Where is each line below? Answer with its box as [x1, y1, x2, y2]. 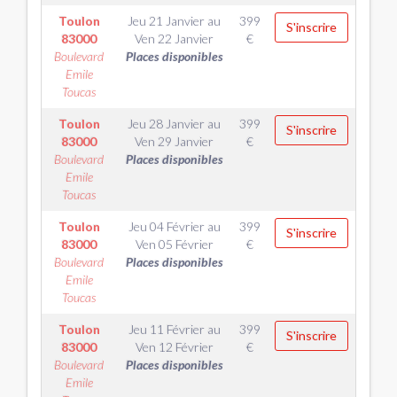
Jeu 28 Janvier [128, 116, 205, 131]
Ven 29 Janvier [135, 134, 214, 149]
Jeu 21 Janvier [128, 13, 205, 28]
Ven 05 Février [135, 237, 214, 252]
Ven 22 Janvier [135, 31, 214, 46]
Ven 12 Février [135, 339, 214, 354]
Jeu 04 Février [128, 219, 205, 234]
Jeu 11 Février [128, 322, 205, 337]
